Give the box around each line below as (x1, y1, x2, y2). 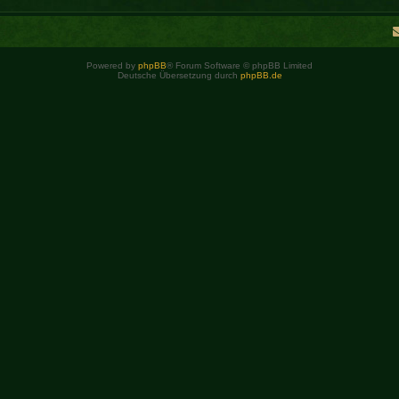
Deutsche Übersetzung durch (117, 70, 240, 81)
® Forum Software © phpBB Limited (167, 61, 313, 71)
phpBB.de (240, 70, 282, 81)
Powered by (86, 61, 138, 71)
